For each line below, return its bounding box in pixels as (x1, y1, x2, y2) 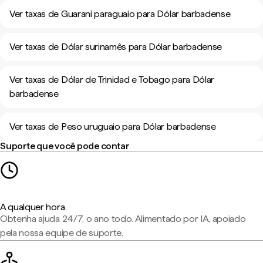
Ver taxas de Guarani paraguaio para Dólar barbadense (9, 8, 231, 19)
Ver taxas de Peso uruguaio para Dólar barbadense (9, 121, 216, 132)
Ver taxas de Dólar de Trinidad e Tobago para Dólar (9, 74, 214, 85)
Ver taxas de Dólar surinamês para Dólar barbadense (9, 41, 222, 52)
